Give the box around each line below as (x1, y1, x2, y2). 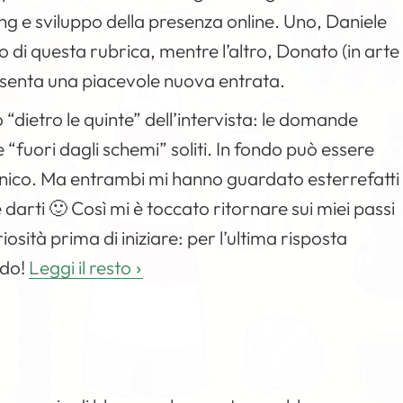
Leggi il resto (29, 255, 132, 279)
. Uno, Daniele (274, 9, 388, 32)
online (227, 9, 275, 32)
